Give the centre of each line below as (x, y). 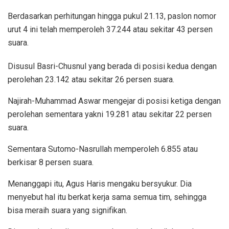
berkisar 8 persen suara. (51, 162)
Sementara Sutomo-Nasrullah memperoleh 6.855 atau (103, 149)
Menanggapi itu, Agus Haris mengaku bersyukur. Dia (100, 184)
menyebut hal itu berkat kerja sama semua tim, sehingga (107, 197)
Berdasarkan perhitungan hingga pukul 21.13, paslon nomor (112, 16)
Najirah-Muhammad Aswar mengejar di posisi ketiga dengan (114, 101)
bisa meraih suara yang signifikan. (67, 210)
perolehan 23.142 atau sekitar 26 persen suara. (91, 79)
